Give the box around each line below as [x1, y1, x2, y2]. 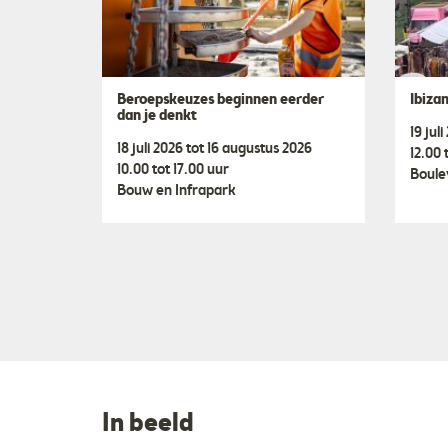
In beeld [102, 407, 194, 443]
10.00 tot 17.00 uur [117, 160, 229, 181]
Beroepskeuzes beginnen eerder [117, 90, 324, 111]
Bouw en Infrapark [117, 181, 236, 202]
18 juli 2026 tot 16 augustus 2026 [117, 139, 312, 160]
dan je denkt [117, 106, 197, 127]
